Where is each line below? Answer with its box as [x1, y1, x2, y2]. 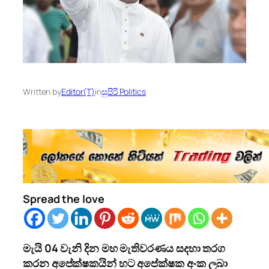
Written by [23, 85, 61, 97]
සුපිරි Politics [101, 85, 146, 97]
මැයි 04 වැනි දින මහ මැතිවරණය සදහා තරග [23, 241, 226, 256]
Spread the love [23, 192, 104, 207]
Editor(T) [61, 85, 95, 97]
